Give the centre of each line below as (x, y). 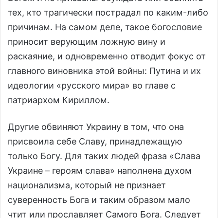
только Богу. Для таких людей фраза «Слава (104, 156)
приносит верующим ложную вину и (87, 41)
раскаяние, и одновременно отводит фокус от (107, 56)
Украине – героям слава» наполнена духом (100, 170)
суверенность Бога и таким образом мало (99, 200)
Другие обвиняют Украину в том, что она (96, 127)
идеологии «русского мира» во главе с (92, 85)
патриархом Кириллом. (59, 100)
